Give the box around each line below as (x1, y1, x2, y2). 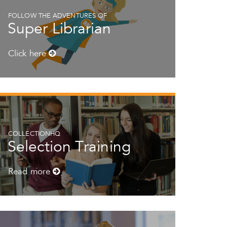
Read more (8, 168, 53, 177)
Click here (8, 50, 49, 59)
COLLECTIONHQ (8, 131, 61, 138)
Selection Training (8, 140, 131, 156)
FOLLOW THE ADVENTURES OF (8, 13, 107, 20)
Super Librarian (8, 22, 111, 37)
